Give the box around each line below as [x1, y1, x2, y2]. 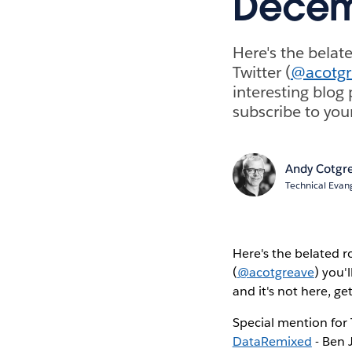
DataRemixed [232, 332, 312, 350]
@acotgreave [236, 263, 314, 280]
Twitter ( [232, 61, 291, 82]
